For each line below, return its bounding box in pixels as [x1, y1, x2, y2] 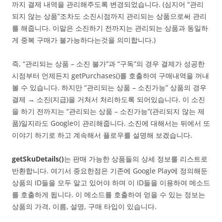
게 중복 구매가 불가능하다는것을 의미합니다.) [12, 35, 156, 45]
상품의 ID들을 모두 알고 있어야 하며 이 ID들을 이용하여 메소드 [12, 178, 210, 188]
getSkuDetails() [12, 154, 64, 164]
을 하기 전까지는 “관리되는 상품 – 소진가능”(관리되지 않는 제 [12, 107, 205, 116]
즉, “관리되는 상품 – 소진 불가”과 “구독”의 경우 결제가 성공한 [12, 59, 205, 69]
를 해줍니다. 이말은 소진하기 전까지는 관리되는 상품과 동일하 [12, 23, 208, 33]
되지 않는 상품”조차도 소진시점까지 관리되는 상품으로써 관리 [12, 11, 207, 21]
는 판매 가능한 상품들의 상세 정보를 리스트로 [64, 154, 208, 164]
